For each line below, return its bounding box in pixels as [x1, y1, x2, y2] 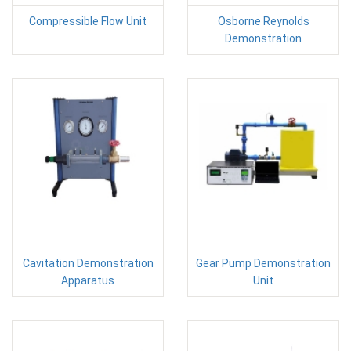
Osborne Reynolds [217, 14, 309, 27]
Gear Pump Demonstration [196, 256, 331, 270]
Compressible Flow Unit [29, 14, 147, 27]
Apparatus [61, 273, 114, 287]
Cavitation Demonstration [22, 256, 154, 270]
